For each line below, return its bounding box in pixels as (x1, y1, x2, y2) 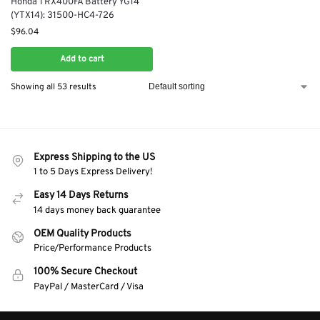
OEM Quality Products (34, 227, 131, 240)
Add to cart (59, 54, 104, 66)
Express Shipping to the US (34, 151, 155, 164)
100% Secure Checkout (34, 266, 137, 279)
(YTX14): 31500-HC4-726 (11, 10, 114, 22)
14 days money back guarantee (34, 204, 161, 216)
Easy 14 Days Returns (34, 189, 129, 202)
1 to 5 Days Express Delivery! (34, 166, 153, 179)
